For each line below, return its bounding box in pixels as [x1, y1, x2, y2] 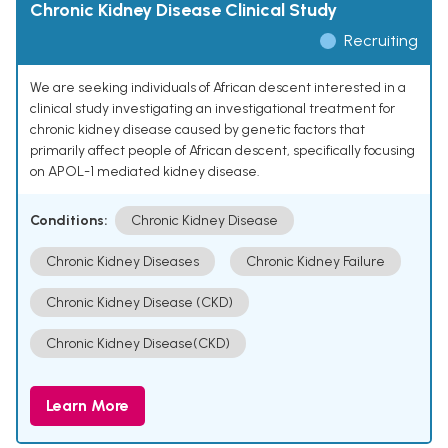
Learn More [46, 396, 129, 416]
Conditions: [30, 212, 108, 230]
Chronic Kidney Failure [246, 253, 385, 271]
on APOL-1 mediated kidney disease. [30, 163, 260, 181]
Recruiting [344, 31, 418, 51]
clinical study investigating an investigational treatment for [30, 100, 395, 118]
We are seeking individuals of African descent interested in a [30, 79, 406, 97]
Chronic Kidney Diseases [46, 253, 199, 271]
